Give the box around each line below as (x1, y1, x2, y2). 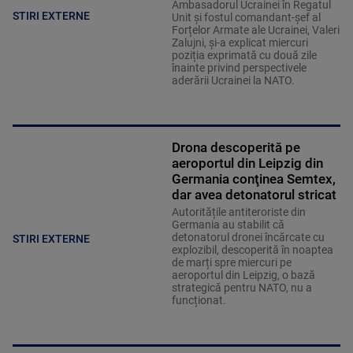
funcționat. (171, 294, 229, 307)
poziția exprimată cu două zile (171, 49, 317, 62)
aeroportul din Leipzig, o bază (171, 269, 315, 282)
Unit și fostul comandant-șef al (171, 11, 321, 24)
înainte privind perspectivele (171, 61, 307, 75)
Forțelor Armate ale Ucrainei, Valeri (171, 24, 340, 37)
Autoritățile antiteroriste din (171, 206, 306, 219)
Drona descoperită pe (171, 139, 300, 156)
